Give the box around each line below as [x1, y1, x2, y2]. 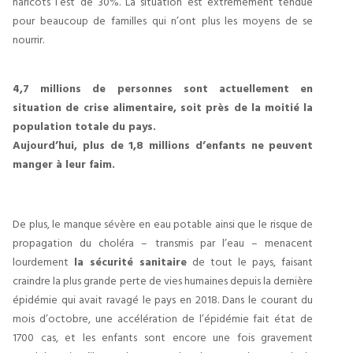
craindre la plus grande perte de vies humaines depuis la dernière [13, 272, 314, 288]
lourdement [13, 253, 75, 269]
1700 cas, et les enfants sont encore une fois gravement [13, 329, 314, 345]
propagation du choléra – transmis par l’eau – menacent [13, 234, 314, 251]
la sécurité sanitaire [74, 253, 188, 269]
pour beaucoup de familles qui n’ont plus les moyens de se [13, 12, 314, 28]
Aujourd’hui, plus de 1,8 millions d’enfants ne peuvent [13, 136, 314, 153]
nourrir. [13, 31, 44, 47]
